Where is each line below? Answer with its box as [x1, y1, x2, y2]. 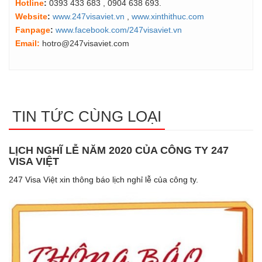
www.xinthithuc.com [132, 11, 204, 21]
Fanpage [15, 25, 50, 35]
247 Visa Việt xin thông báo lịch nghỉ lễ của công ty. [9, 174, 198, 184]
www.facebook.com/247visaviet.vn [56, 25, 182, 35]
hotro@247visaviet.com [40, 38, 129, 48]
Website [15, 11, 47, 21]
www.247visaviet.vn [53, 11, 125, 21]
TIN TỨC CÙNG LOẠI [12, 107, 161, 125]
